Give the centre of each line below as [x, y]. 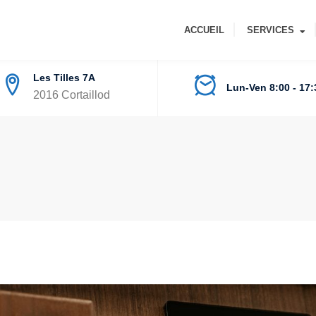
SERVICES [271, 30]
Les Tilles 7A [64, 78]
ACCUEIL [204, 30]
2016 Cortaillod [71, 95]
